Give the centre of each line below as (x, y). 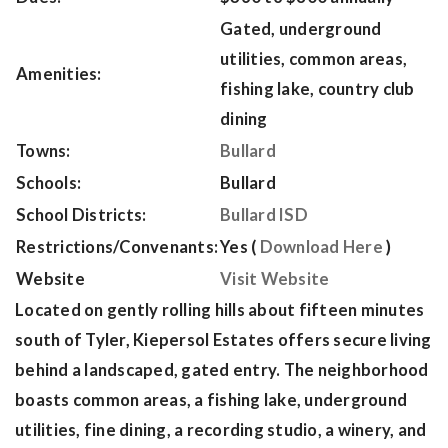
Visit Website (275, 279)
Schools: (48, 183)
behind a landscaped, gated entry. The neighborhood (222, 370)
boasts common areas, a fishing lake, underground (211, 400)
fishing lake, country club (317, 89)
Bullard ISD (264, 215)
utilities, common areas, (313, 59)
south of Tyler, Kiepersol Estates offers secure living (223, 340)
